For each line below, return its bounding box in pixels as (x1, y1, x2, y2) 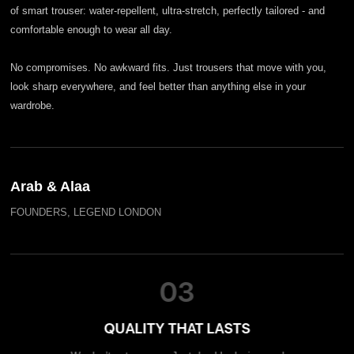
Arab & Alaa (9, 178, 90, 194)
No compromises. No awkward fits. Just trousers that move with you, (9, 61, 326, 73)
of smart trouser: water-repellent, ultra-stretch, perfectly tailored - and (9, 4, 325, 17)
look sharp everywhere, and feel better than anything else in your (9, 80, 306, 92)
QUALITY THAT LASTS (104, 319, 250, 337)
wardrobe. (9, 99, 55, 111)
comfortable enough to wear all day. (9, 23, 172, 36)
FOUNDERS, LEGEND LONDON (9, 205, 161, 218)
